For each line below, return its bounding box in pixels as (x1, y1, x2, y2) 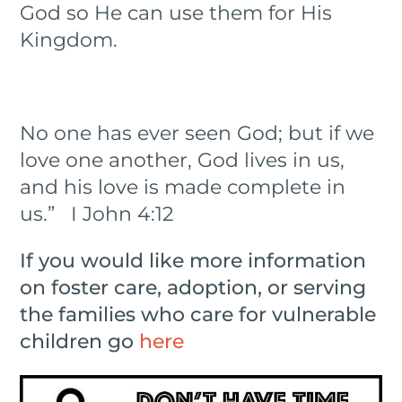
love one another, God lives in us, (20, 147, 345, 172)
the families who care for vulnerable (20, 301, 377, 327)
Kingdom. (20, 27, 129, 52)
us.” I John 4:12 (20, 201, 175, 226)
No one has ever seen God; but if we (20, 120, 375, 145)
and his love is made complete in (20, 174, 346, 199)
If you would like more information (20, 248, 367, 273)
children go (20, 328, 140, 354)
